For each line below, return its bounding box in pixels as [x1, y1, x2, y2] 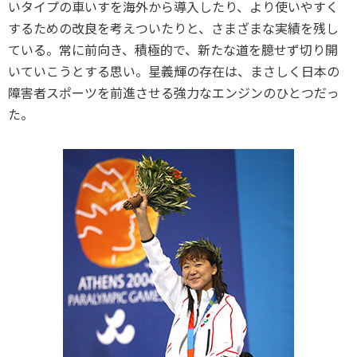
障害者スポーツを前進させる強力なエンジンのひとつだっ [8, 83, 339, 102]
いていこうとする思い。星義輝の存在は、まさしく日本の [8, 61, 339, 80]
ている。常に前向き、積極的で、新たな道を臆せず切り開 [8, 40, 338, 59]
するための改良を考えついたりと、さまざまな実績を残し [8, 18, 339, 37]
